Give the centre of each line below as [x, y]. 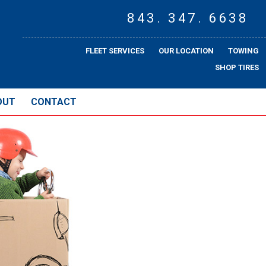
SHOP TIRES [237, 67]
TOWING [243, 51]
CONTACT [54, 102]
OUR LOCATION [186, 51]
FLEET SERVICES [115, 51]
